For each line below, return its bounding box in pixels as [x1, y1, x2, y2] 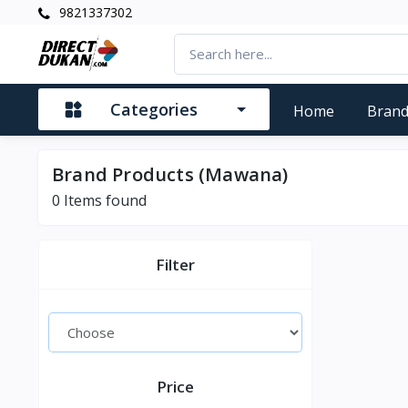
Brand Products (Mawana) [52, 161, 289, 187]
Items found [60, 189, 147, 210]
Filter [156, 253, 196, 275]
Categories [110, 98, 198, 121]
